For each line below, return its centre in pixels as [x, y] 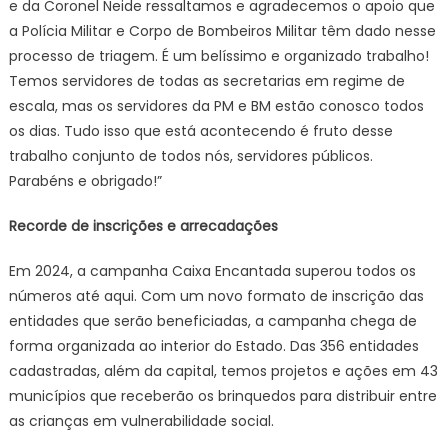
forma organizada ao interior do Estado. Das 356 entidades [213, 346]
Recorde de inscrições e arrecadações [143, 226]
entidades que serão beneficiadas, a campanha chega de [212, 321]
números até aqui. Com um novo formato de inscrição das [216, 296]
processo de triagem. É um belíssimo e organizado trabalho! [218, 56]
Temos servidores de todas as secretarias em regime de [206, 81]
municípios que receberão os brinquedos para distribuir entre [222, 396]
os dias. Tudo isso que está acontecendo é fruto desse [200, 131]
